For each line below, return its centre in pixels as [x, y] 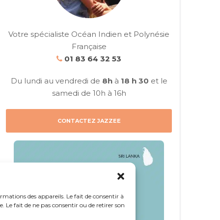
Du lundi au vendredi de [56, 81]
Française [89, 47]
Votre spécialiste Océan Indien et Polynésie [89, 34]
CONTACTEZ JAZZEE [89, 121]
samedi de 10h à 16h [89, 93]
